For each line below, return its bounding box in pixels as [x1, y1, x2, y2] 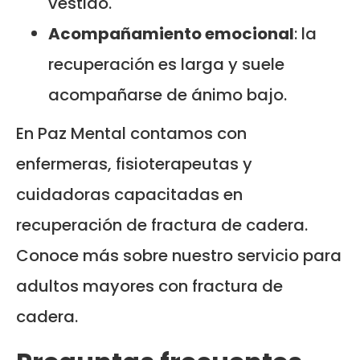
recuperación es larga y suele [48, 52, 284, 76]
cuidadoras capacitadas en [16, 182, 243, 206]
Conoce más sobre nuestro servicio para [16, 243, 342, 267]
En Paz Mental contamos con [16, 121, 247, 145]
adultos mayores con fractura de [16, 274, 283, 297]
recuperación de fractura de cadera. [16, 213, 308, 236]
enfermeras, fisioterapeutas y [16, 152, 252, 175]
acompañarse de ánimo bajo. [48, 83, 287, 106]
